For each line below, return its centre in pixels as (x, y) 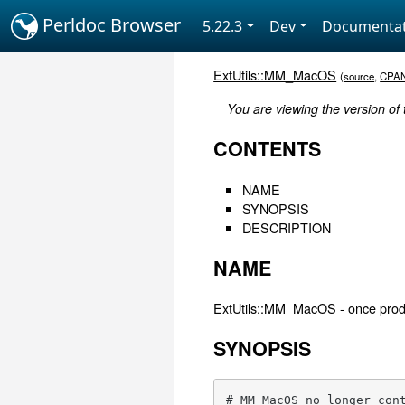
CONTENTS (268, 149)
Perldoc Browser (109, 25)
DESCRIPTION (287, 227)
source (359, 76)
